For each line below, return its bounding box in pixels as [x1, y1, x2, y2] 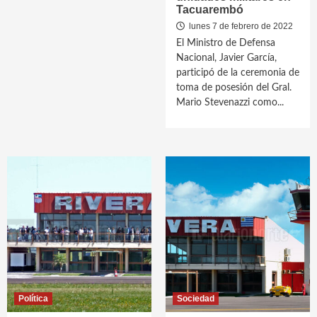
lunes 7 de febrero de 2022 [187, 21, 293, 31]
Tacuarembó [176, 4, 243, 16]
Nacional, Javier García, [176, 53, 277, 63]
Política [18, 294, 48, 304]
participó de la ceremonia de [176, 68, 299, 78]
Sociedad [177, 294, 214, 304]
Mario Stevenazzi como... [176, 98, 284, 108]
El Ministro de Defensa [176, 38, 275, 48]
